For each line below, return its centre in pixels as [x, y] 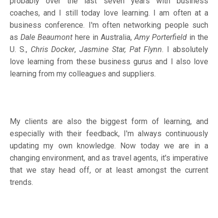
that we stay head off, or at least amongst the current [109, 170]
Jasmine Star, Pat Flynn [121, 49]
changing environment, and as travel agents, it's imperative [109, 158]
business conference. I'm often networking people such [109, 25]
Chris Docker [53, 49]
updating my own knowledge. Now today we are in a [109, 145]
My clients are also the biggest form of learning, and [109, 121]
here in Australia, [103, 37]
